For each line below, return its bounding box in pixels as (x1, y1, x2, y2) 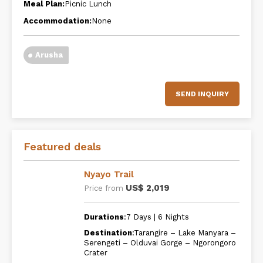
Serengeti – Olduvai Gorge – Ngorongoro (84, 238, 237, 247)
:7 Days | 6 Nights (124, 213, 190, 221)
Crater (84, 248, 108, 257)
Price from (84, 184, 126, 193)
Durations (84, 213, 124, 221)
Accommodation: (23, 16, 92, 25)
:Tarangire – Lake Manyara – (132, 228, 237, 237)
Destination (84, 228, 133, 237)
